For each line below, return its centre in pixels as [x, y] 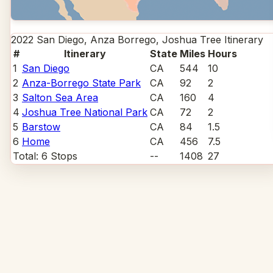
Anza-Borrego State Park [81, 83]
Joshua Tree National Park [85, 112]
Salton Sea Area [60, 98]
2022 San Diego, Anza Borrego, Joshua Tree [116, 40]
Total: [27, 156]
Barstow [41, 127]
